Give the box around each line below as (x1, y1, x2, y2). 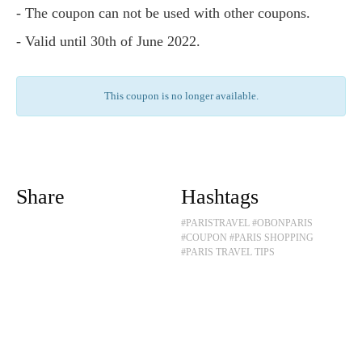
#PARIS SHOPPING (229, 231, 314, 243)
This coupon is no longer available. (103, 89, 259, 102)
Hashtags (181, 184, 259, 208)
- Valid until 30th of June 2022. (21, 32, 200, 49)
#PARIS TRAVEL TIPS (181, 246, 275, 258)
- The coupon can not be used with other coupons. (21, 4, 310, 21)
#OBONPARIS (252, 217, 313, 229)
